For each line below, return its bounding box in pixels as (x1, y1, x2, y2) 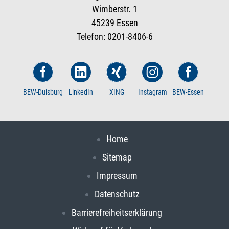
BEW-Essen (172, 87, 204, 96)
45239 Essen (91, 17, 138, 28)
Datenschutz (94, 189, 140, 199)
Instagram (138, 87, 167, 96)
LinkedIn (68, 87, 93, 96)
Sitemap (102, 152, 132, 163)
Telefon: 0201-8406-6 (76, 31, 153, 42)
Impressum (96, 170, 138, 181)
